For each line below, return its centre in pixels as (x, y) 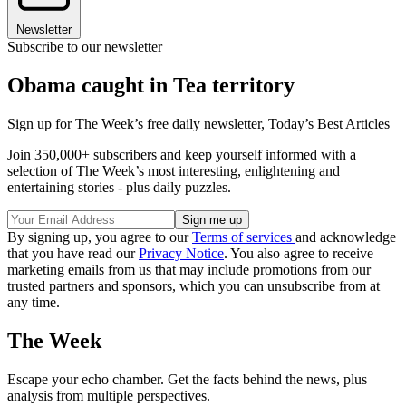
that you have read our (73, 254)
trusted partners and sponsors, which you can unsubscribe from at (193, 286)
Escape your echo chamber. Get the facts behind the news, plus (187, 379)
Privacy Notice (181, 254)
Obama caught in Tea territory (151, 86)
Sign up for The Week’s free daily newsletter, (138, 124)
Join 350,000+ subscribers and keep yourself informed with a (182, 155)
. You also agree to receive (299, 254)
